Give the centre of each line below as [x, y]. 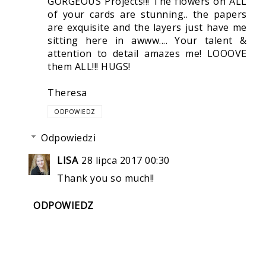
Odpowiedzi [68, 138]
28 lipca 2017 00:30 [126, 161]
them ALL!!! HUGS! [89, 67]
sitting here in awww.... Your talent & [147, 41]
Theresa [67, 93]
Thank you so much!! [106, 178]
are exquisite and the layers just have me [147, 28]
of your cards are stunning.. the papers [147, 15]
